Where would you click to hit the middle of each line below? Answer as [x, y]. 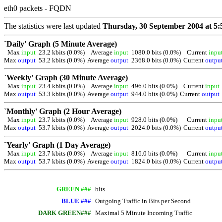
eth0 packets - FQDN [38, 8]
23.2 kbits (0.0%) [62, 52]
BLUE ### [76, 201]
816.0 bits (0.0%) [154, 153]
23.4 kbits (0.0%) [62, 86]
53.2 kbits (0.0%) [62, 60]
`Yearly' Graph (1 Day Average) [57, 145]
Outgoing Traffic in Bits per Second [143, 201]
